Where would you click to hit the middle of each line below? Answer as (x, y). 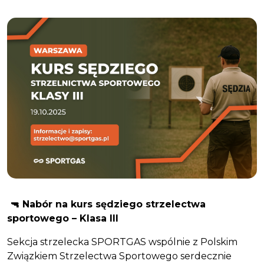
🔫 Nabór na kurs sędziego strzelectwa (106, 204)
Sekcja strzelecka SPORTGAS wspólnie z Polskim (122, 242)
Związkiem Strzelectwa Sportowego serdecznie (119, 256)
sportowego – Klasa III (63, 219)
